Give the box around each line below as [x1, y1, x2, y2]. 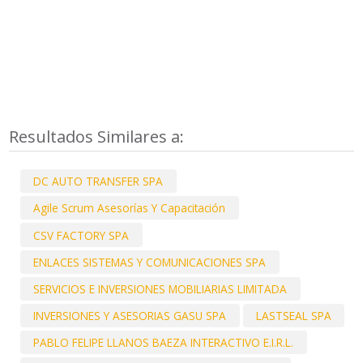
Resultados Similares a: [9, 126, 189, 148]
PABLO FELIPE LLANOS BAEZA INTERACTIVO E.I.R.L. [33, 335, 294, 351]
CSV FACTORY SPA [33, 227, 130, 243]
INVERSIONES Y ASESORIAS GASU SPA [33, 308, 227, 324]
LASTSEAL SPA [255, 308, 331, 324]
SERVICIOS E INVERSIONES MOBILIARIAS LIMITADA [33, 280, 288, 297]
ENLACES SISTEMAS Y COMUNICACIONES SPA [33, 254, 267, 270]
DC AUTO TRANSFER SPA [33, 173, 164, 190]
